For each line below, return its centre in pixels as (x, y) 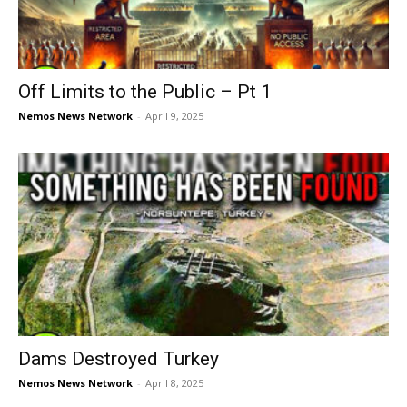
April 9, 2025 (174, 116)
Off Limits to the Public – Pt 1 (145, 92)
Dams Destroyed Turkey (119, 358)
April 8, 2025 (174, 382)
